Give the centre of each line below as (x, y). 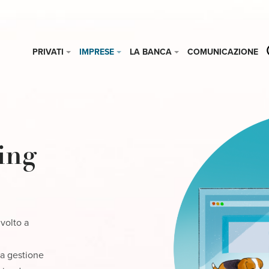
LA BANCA (151, 52)
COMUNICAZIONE (223, 52)
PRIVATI (48, 52)
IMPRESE (97, 52)
